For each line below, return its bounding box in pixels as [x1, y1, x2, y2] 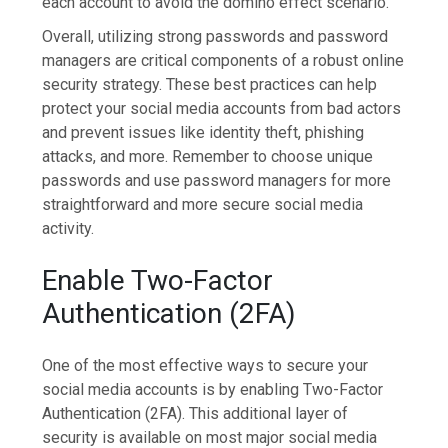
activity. [42, 219, 95, 239]
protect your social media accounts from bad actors [42, 99, 402, 119]
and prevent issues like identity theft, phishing [42, 123, 365, 143]
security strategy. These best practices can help [42, 75, 378, 95]
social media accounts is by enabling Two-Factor [42, 379, 384, 399]
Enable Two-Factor [42, 264, 274, 298]
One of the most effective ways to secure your [42, 355, 369, 375]
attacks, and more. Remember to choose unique [42, 147, 374, 167]
